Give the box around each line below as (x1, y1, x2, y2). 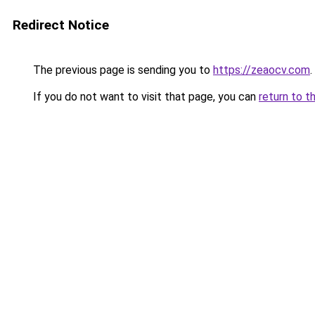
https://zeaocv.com (213, 63, 310, 77)
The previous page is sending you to (30, 63, 213, 77)
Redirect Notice (13, 17, 109, 33)
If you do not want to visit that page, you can (30, 90, 259, 103)
